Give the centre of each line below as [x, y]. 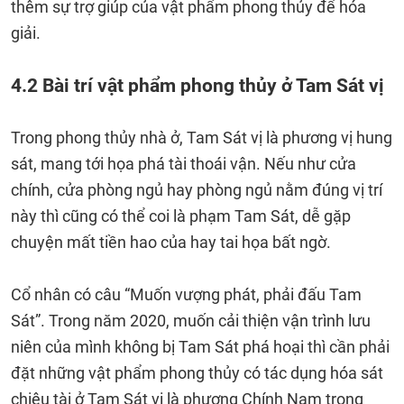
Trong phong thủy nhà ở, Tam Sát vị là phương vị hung [202, 138]
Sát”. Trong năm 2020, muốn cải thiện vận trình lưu [191, 321]
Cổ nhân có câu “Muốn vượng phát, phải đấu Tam [186, 294]
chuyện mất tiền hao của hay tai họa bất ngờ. [171, 242]
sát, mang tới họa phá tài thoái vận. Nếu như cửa [184, 164]
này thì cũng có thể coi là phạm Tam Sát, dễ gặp [181, 216]
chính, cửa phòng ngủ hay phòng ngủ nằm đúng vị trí [197, 190]
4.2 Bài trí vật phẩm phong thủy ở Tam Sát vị [200, 85]
